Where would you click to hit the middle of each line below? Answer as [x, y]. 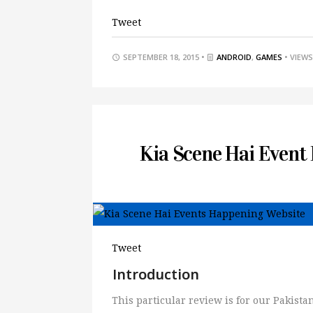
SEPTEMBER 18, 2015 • [164, 57]
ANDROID [234, 57]
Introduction [156, 274]
